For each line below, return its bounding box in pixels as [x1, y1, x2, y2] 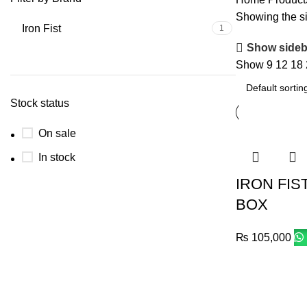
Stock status [10, 97, 69, 109]
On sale [38, 127, 76, 139]
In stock [38, 151, 75, 163]
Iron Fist [22, 22, 61, 34]
